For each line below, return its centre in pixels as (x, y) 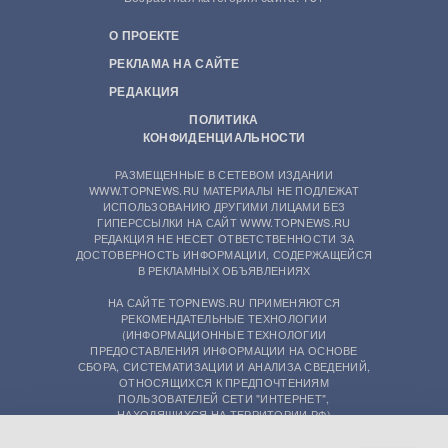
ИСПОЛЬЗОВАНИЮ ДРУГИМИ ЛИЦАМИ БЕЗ (224, 205)
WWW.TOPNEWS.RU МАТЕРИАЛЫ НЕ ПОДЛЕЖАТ (224, 189)
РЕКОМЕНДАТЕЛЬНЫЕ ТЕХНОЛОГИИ (224, 317)
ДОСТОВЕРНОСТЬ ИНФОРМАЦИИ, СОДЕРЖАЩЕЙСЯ (224, 253)
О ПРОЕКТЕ (144, 34)
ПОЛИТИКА (224, 118)
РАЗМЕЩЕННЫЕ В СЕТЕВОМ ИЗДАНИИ (224, 173)
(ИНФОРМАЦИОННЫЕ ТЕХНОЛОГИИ (224, 333)
